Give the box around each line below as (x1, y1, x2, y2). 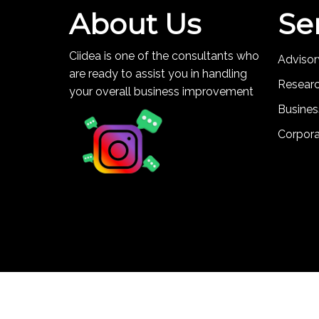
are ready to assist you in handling (69, 66, 247, 80)
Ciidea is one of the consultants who (69, 48, 259, 63)
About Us (69, 6, 201, 41)
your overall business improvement (69, 84, 253, 98)
